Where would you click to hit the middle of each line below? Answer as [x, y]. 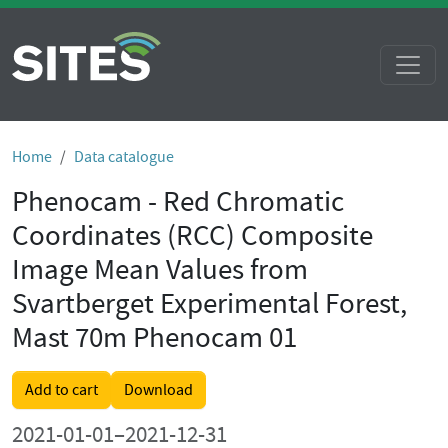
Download [158, 390]
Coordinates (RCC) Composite [192, 235]
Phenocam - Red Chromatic [178, 201]
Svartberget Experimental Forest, [209, 303]
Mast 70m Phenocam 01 [154, 337]
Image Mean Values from [160, 269]
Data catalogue [124, 157]
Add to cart [61, 390]
